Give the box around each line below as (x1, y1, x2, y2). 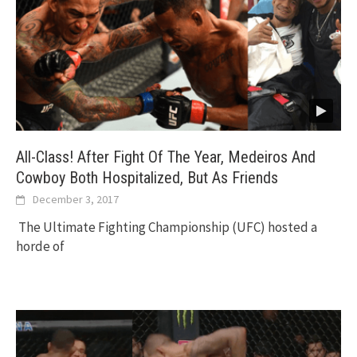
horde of (16, 237, 65, 256)
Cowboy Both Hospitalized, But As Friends (16, 168, 278, 188)
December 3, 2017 (33, 192, 119, 207)
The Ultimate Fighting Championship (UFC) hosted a (16, 218, 317, 237)
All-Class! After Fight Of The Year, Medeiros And (16, 147, 316, 167)
